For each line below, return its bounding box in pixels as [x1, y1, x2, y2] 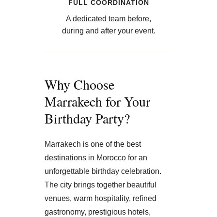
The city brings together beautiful [45, 180, 156, 189]
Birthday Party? [45, 108, 130, 127]
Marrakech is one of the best [45, 139, 141, 148]
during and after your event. [62, 26, 155, 35]
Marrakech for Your [45, 92, 150, 110]
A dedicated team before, [66, 14, 151, 23]
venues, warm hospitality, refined [45, 194, 156, 202]
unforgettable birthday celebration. [45, 167, 161, 175]
